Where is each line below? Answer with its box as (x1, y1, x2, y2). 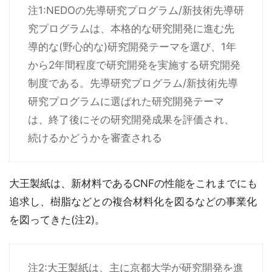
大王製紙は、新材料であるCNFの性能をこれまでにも (9, 177, 257, 190)
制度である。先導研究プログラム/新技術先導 (28, 77, 238, 90)
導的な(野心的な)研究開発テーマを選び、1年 (28, 41, 236, 53)
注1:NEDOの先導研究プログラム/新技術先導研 (28, 4, 244, 17)
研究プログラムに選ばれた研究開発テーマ (28, 95, 224, 108)
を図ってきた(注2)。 (9, 214, 105, 226)
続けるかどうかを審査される (28, 132, 162, 144)
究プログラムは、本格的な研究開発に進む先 (28, 22, 234, 35)
